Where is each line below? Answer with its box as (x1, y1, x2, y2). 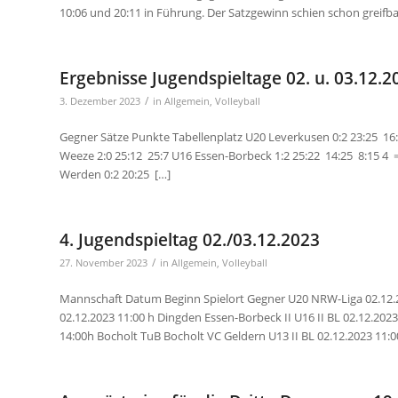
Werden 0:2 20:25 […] (60, 165, 171, 182)
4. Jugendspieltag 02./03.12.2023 (60, 227, 320, 251)
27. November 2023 (60, 256, 147, 269)
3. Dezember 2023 (60, 94, 140, 107)
